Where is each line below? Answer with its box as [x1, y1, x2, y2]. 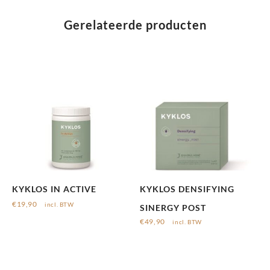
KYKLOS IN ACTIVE [12, 183, 96, 194]
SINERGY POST [140, 202, 207, 213]
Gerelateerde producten [63, 17, 207, 32]
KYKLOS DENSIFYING [140, 183, 235, 194]
